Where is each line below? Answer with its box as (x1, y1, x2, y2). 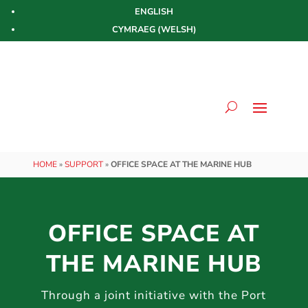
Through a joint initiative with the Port (41, 287, 267, 303)
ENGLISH (135, 5, 173, 18)
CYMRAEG (111, 23, 155, 36)
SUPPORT (65, 158, 103, 170)
